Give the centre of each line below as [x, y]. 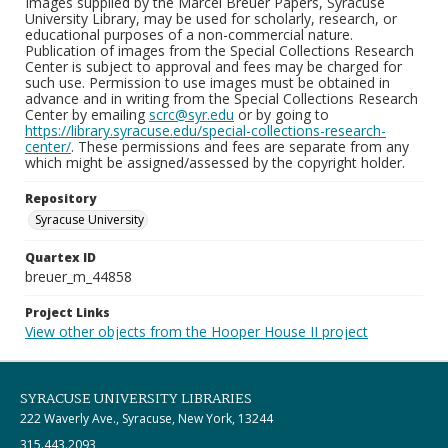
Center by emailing [87, 114]
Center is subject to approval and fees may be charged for [213, 66]
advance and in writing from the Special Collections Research [221, 98]
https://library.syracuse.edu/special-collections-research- [205, 130]
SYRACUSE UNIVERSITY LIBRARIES [136, 399]
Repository [60, 198]
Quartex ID [60, 257]
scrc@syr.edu [191, 114]
